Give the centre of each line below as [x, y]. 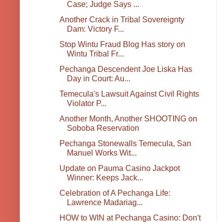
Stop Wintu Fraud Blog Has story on [122, 45]
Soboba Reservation [103, 128]
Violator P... [86, 104]
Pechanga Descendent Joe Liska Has [126, 69]
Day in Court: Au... [98, 79]
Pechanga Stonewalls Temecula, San [125, 144]
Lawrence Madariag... [105, 203]
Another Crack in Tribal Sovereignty [122, 20]
